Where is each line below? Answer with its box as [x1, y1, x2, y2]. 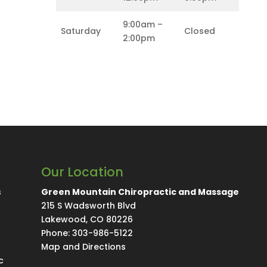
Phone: [41, 226, 72, 239]
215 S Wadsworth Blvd [41, 199, 136, 212]
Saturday [61, 25, 101, 37]
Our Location [41, 163, 123, 181]
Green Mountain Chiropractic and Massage [41, 185, 239, 198]
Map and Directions [41, 240, 126, 253]
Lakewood [41, 213, 86, 225]
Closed [184, 25, 216, 37]
